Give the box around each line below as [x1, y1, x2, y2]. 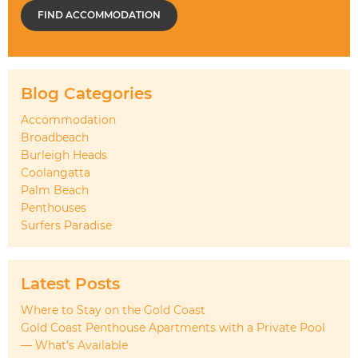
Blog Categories [21, 84, 152, 104]
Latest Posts [21, 274, 120, 294]
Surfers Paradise [21, 218, 112, 233]
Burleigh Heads [21, 148, 107, 163]
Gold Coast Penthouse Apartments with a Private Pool [21, 320, 325, 336]
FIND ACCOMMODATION [38, 9, 161, 22]
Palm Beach [21, 183, 89, 198]
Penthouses [21, 201, 86, 216]
